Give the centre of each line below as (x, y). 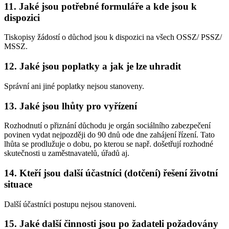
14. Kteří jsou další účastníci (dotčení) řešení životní (111, 173)
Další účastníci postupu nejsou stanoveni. (70, 204)
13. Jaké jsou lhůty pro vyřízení (71, 106)
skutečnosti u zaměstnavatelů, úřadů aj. (67, 153)
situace (18, 184)
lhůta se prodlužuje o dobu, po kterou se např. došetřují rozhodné (109, 144)
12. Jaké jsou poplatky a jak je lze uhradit (93, 66)
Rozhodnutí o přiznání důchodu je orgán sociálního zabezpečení (107, 126)
